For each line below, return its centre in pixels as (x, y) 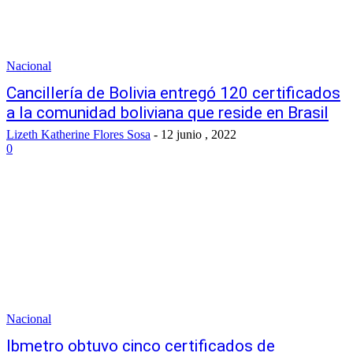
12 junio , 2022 (199, 134)
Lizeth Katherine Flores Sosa (78, 134)
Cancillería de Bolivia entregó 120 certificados (173, 93)
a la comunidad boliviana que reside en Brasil (167, 113)
